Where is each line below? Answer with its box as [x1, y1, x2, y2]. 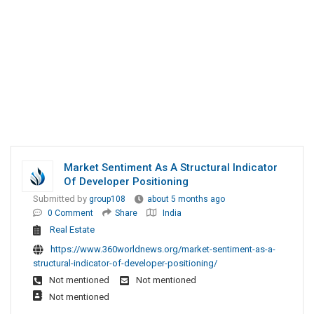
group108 [89, 194, 125, 205]
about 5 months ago [147, 194, 225, 205]
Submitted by [33, 193, 89, 205]
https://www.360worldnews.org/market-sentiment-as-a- [50, 244, 275, 255]
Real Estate [50, 224, 95, 235]
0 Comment [48, 208, 93, 219]
